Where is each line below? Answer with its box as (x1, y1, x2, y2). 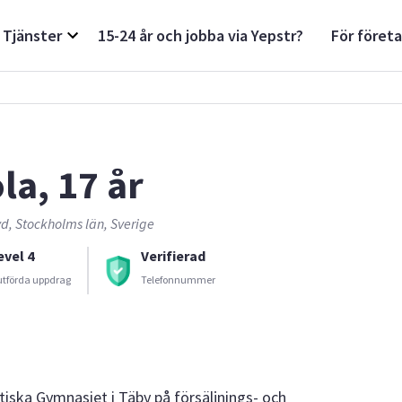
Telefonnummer (141, 272, 215, 286)
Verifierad (141, 247, 205, 265)
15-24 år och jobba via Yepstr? (98, 25, 303, 46)
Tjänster (3, 25, 62, 46)
